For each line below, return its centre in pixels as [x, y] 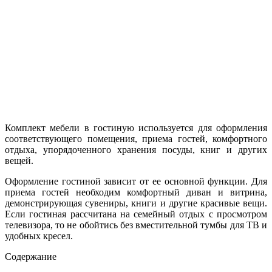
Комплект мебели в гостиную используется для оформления [136, 127]
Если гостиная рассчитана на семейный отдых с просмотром [136, 214]
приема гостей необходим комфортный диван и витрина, [136, 192]
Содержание [31, 256]
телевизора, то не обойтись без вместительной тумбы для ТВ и [136, 225]
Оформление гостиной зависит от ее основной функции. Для [136, 181]
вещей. [19, 160]
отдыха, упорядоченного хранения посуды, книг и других [136, 149]
